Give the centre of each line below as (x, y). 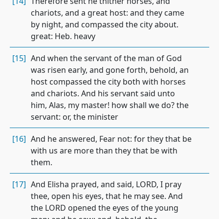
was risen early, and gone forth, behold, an (110, 70)
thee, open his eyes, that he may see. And (107, 196)
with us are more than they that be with (104, 151)
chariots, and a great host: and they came (108, 13)
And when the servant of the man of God (106, 58)
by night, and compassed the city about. (105, 24)
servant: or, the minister (75, 117)
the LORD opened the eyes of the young (105, 208)
